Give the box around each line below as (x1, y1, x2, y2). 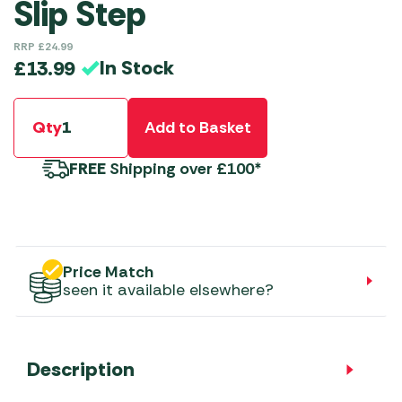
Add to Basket (144, 117, 251, 139)
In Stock (100, 55, 174, 82)
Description (27, 356, 135, 383)
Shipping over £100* (106, 157, 263, 179)
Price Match (63, 261, 154, 284)
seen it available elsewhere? (63, 279, 275, 301)
